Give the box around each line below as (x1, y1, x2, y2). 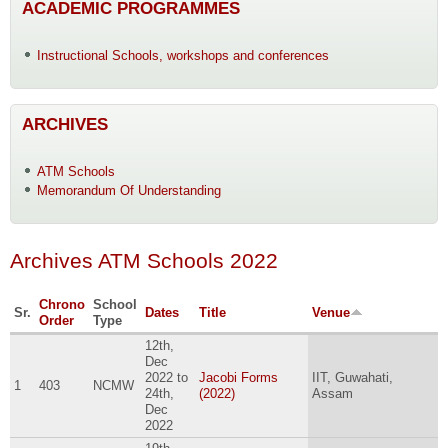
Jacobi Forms (198, 370, 278, 386)
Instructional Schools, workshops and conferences (36, 47, 329, 63)
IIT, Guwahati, (311, 370, 393, 386)
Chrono (38, 297, 85, 313)
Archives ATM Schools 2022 (10, 249, 278, 274)
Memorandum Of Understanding (36, 183, 221, 199)
